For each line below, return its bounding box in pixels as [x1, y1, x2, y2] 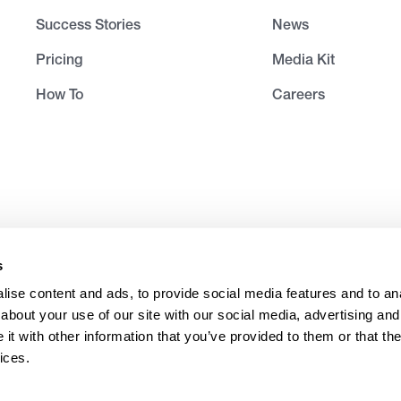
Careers [272, 85, 325, 103]
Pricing [36, 50, 82, 68]
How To [36, 85, 83, 103]
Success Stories [36, 15, 141, 33]
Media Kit [272, 50, 335, 68]
